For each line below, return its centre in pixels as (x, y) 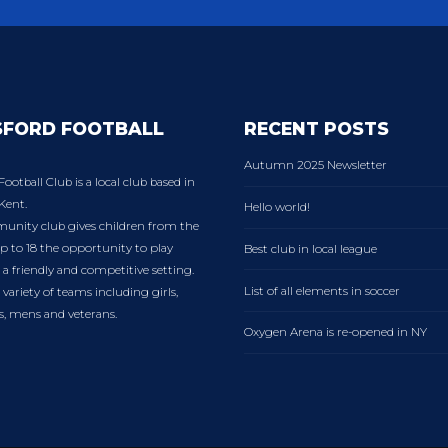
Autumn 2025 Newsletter (315, 165)
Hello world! (277, 207)
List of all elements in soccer (322, 290)
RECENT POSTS (316, 128)
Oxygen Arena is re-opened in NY (335, 332)
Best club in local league (310, 248)
